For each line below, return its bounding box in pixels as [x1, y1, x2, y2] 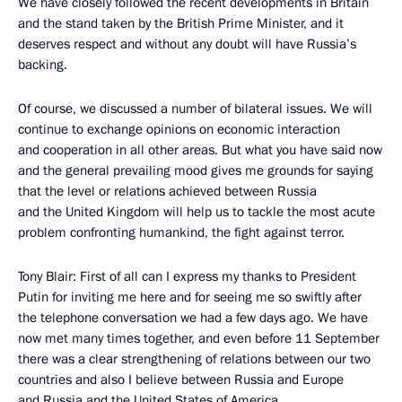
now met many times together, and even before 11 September [18, 329, 380, 347]
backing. [18, 56, 67, 74]
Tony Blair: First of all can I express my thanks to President [18, 267, 356, 285]
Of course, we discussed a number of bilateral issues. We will [18, 100, 372, 118]
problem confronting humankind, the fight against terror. [18, 223, 345, 241]
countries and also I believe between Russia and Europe [18, 371, 344, 389]
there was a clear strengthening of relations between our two [18, 350, 371, 368]
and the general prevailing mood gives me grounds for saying [18, 162, 373, 179]
